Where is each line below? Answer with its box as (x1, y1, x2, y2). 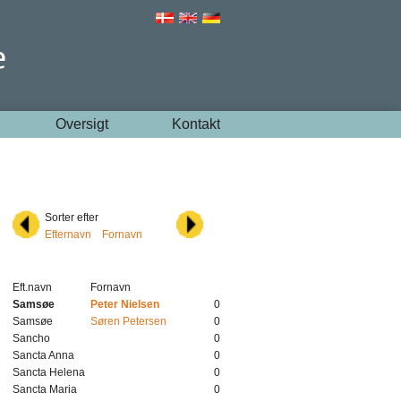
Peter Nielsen (90, 298, 159, 311)
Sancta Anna (13, 349, 74, 362)
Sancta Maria (13, 383, 77, 396)
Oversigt (55, 116, 108, 132)
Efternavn (45, 228, 91, 241)
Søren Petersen (90, 315, 166, 328)
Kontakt (172, 116, 221, 132)
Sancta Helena (13, 366, 85, 379)
